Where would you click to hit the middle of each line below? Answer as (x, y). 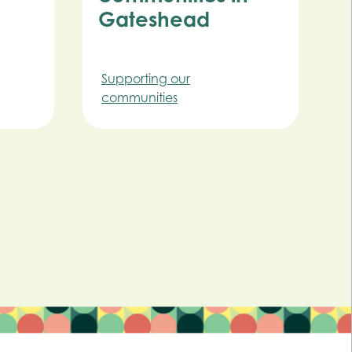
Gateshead (154, 18)
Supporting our (145, 78)
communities (139, 97)
